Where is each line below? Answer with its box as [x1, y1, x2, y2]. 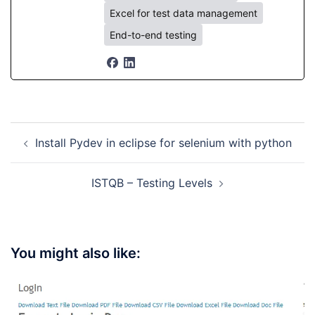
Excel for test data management [110, 7, 257, 19]
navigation [10, 141, 96, 161]
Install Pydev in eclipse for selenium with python [34, 136, 292, 150]
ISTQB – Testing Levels [91, 176, 212, 190]
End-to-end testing [110, 29, 197, 41]
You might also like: [11, 245, 141, 262]
